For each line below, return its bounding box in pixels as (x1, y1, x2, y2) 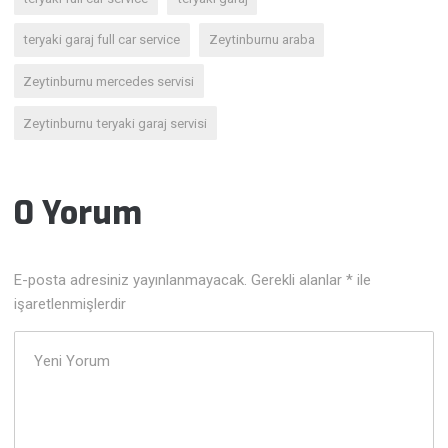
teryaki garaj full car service (23, 32, 181, 48)
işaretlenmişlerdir (14, 295, 127, 314)
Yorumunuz (13, 333, 90, 352)
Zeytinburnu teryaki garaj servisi (23, 115, 208, 131)
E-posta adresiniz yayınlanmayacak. (14, 271, 248, 290)
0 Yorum (14, 192, 143, 235)
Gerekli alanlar (251, 271, 347, 290)
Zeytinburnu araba (208, 32, 315, 48)
